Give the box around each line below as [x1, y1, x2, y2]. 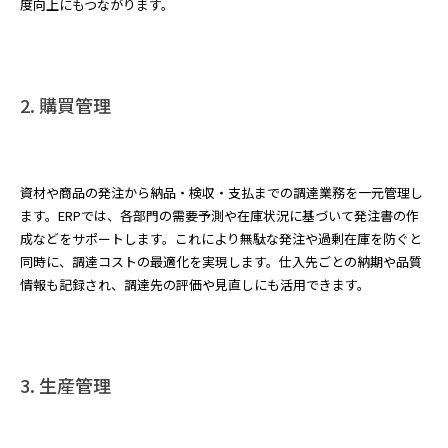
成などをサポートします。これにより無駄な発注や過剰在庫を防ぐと [20, 229, 422, 248]
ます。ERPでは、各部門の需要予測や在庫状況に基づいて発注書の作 [20, 206, 419, 225]
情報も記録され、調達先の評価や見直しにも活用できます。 [20, 275, 370, 294]
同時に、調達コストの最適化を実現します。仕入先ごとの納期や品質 [20, 252, 422, 271]
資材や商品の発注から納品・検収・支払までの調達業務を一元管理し [20, 183, 423, 202]
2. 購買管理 [20, 92, 111, 118]
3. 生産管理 [20, 372, 111, 398]
